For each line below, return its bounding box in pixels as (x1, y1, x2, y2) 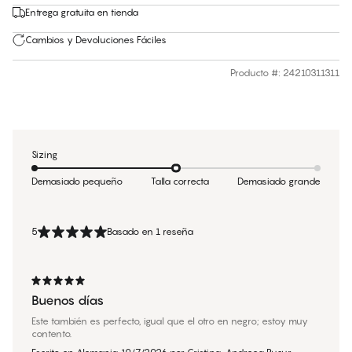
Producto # (230, 67, 278, 79)
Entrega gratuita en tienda (25, 6, 138, 19)
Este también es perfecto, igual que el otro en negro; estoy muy (31, 315, 308, 328)
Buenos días (31, 292, 104, 309)
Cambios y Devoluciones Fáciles (25, 34, 167, 46)
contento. (31, 328, 71, 340)
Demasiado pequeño (31, 175, 123, 188)
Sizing (31, 148, 57, 161)
